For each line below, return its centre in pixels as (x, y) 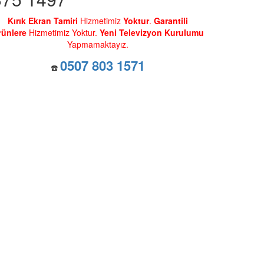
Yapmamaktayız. (98, 44)
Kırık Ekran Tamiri (43, 21)
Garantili (171, 21)
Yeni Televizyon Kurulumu (151, 33)
